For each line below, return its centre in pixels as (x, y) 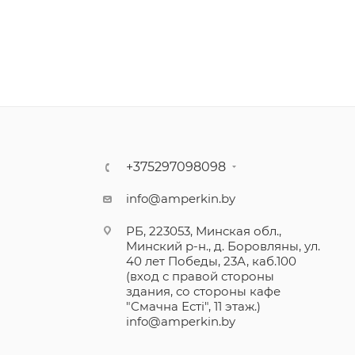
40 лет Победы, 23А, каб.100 (212, 261)
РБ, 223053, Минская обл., (204, 231)
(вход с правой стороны (200, 276)
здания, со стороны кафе (204, 291)
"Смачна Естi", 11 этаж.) (195, 306)
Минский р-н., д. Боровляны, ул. (223, 246)
